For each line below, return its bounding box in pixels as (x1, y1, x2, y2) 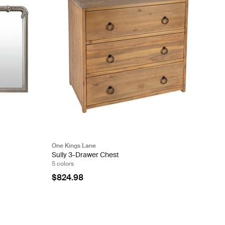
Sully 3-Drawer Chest (51, 150, 119, 160)
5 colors (51, 160, 74, 168)
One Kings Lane (51, 142, 96, 150)
